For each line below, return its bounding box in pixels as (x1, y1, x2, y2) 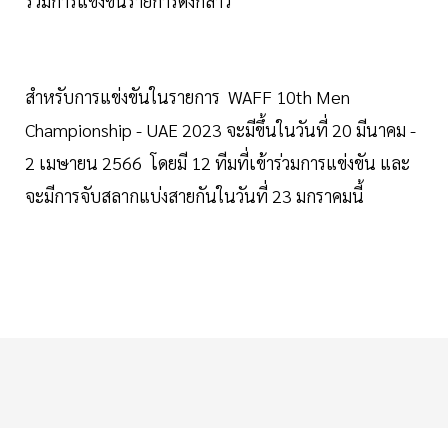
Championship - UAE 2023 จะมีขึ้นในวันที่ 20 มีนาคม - (25, 118, 416, 142)
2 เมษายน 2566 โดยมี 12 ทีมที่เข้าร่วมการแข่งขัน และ (25, 151, 410, 175)
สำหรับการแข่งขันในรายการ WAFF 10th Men (25, 85, 350, 109)
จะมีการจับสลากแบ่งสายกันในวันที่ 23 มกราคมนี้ (25, 184, 368, 208)
